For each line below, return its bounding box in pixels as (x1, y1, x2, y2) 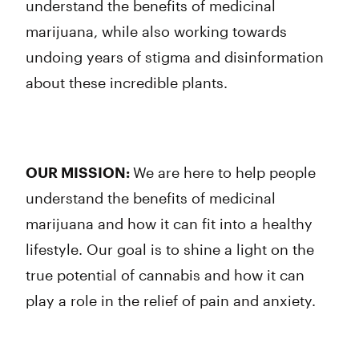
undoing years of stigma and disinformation (26, 48, 324, 66)
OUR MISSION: (26, 163, 133, 181)
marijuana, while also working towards (26, 22, 287, 40)
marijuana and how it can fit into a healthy (26, 215, 313, 232)
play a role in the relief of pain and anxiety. (26, 292, 316, 309)
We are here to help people (133, 163, 316, 181)
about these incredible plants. (26, 74, 228, 91)
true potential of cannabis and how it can (26, 266, 305, 284)
